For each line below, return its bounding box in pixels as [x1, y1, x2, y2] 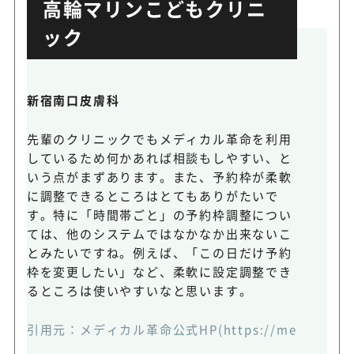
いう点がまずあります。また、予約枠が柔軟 [26, 168, 292, 186]
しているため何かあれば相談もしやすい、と [26, 149, 292, 167]
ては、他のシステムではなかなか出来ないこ [26, 225, 292, 243]
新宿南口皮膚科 [26, 92, 120, 109]
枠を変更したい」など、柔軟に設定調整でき [26, 263, 292, 281]
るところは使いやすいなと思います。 [26, 282, 253, 299]
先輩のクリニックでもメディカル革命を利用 [26, 130, 292, 148]
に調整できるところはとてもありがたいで [26, 187, 279, 205]
